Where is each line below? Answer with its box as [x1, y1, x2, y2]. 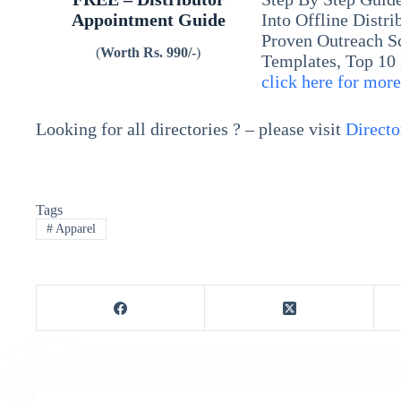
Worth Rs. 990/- [100, 45, 197, 61]
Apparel [52, 222, 96, 236]
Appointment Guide [71, 10, 226, 30]
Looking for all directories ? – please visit [36, 119, 346, 140]
